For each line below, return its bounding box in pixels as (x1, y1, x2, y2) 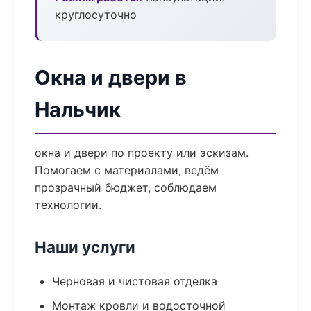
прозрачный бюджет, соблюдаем (35, 180, 217, 194)
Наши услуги (35, 237, 135, 256)
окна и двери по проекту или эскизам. (35, 146, 249, 160)
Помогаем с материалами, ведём (35, 163, 219, 177)
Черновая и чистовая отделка (52, 274, 217, 288)
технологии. (35, 198, 101, 212)
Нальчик (35, 97, 121, 121)
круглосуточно (55, 8, 137, 22)
